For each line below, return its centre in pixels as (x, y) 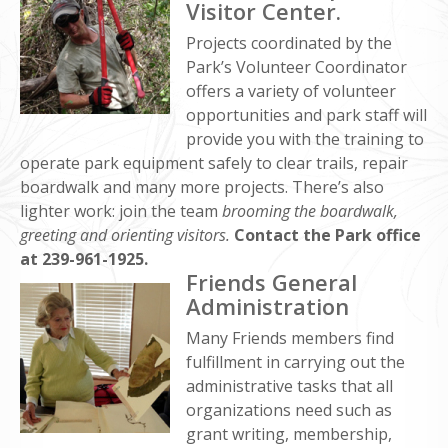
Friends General (271, 281)
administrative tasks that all (289, 385)
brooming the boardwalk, (310, 210)
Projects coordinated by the (289, 42)
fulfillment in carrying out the (295, 361)
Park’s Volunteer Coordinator (296, 66)
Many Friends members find (290, 337)
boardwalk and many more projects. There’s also (202, 186)
